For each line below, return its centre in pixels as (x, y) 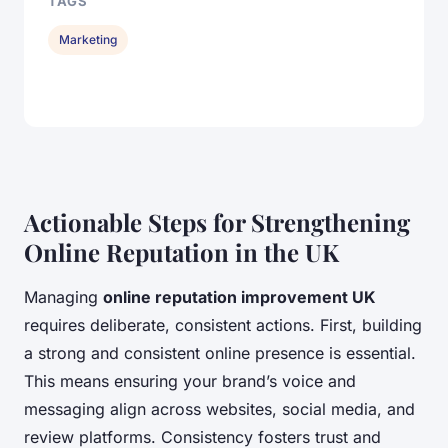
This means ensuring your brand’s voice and (190, 380)
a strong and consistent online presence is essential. (220, 352)
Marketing (88, 39)
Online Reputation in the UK (181, 251)
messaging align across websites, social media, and (219, 408)
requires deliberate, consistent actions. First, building (223, 324)
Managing (63, 296)
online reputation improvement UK (239, 296)
